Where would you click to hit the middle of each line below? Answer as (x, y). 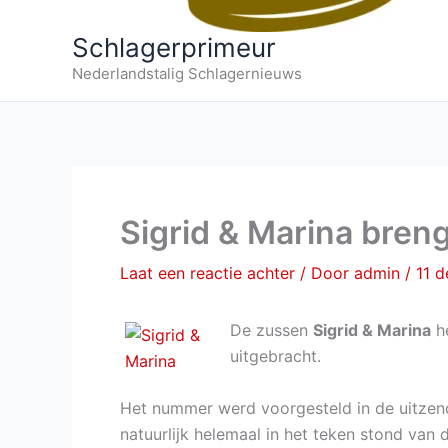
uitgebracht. (275, 356)
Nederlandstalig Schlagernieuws (187, 73)
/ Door (327, 273)
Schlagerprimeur (174, 47)
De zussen (271, 330)
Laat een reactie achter (207, 273)
